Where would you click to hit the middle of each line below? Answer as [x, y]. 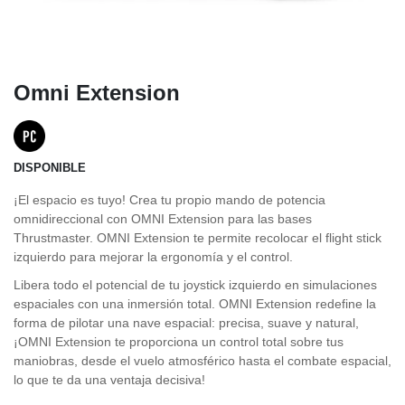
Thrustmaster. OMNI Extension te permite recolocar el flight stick [198, 238]
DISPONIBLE [50, 168]
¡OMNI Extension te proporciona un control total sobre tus [179, 342]
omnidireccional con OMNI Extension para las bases [163, 219]
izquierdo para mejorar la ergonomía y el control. [153, 257]
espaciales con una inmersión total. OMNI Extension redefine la [195, 304]
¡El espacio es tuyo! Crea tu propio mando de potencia [170, 200]
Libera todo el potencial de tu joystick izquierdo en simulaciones [195, 285]
